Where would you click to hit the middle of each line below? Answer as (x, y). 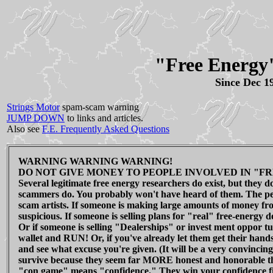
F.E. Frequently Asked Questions (106, 129)
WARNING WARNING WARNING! (95, 161)
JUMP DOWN (36, 118)
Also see (24, 129)
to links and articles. (104, 118)
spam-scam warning (99, 107)
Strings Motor (33, 107)
